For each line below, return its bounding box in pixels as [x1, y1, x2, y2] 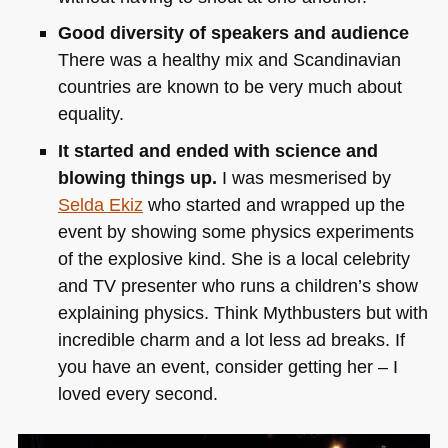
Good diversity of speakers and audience [57, 22, 409, 44]
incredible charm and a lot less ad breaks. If [57, 328, 405, 350]
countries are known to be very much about [57, 76, 402, 98]
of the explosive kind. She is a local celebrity [57, 247, 410, 269]
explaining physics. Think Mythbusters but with [57, 301, 428, 323]
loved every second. [57, 382, 218, 404]
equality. [57, 103, 124, 125]
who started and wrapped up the [142, 193, 405, 215]
